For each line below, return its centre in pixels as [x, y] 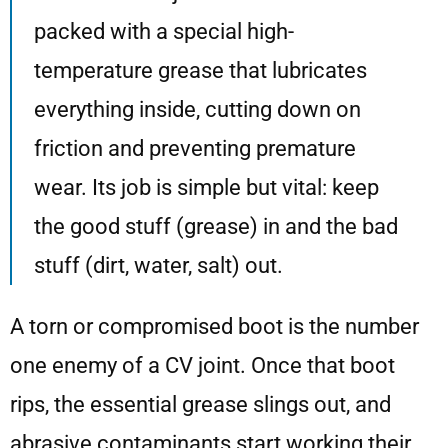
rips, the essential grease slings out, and [200, 405]
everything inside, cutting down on [197, 110]
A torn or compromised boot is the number [214, 327]
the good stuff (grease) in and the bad [216, 227]
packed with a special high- [164, 32]
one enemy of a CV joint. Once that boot [202, 366]
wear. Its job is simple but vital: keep [206, 188]
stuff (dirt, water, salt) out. [158, 266]
